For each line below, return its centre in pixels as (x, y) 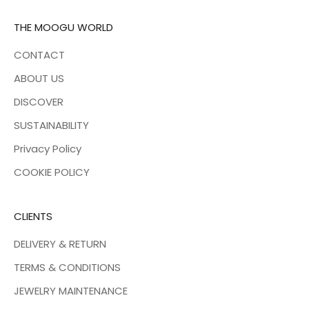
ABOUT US (39, 78)
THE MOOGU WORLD (63, 27)
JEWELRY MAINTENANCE (71, 290)
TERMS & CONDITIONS (67, 267)
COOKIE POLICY (52, 172)
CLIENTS (33, 216)
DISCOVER (39, 101)
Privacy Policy (48, 148)
